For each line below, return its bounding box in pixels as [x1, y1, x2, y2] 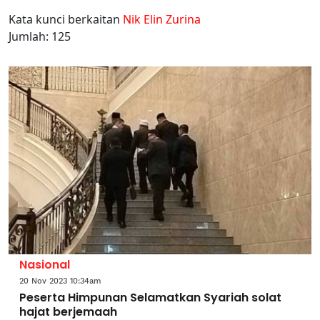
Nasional [19, 256, 70, 273]
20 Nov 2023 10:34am [19, 276, 101, 286]
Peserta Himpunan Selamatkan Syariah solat [19, 289, 281, 306]
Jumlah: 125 [9, 29, 71, 44]
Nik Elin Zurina [123, 11, 201, 27]
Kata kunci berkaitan [9, 11, 123, 27]
